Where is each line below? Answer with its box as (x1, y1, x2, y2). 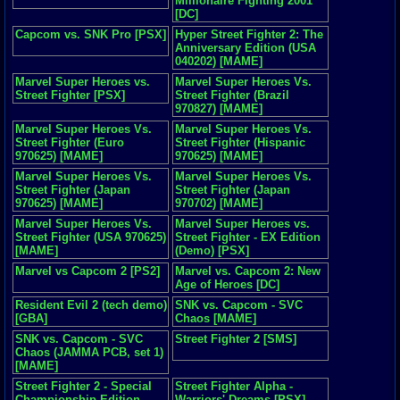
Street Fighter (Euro (15, 136, 124, 149)
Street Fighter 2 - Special (15, 379, 152, 393)
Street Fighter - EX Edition (175, 230, 321, 244)
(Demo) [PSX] (175, 244, 249, 257)
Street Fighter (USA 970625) (15, 230, 166, 244)
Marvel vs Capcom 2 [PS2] (15, 264, 160, 278)
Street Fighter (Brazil (175, 88, 289, 102)
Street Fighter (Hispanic (175, 136, 305, 149)
